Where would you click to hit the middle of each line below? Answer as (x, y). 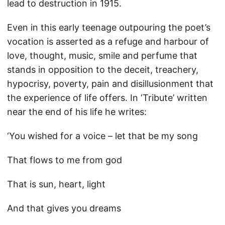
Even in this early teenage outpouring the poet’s (109, 27)
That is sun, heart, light (56, 184)
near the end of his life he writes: (77, 112)
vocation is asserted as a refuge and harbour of (108, 41)
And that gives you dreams (64, 208)
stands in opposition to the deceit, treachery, (103, 70)
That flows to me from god (65, 160)
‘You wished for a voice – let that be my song (102, 136)
